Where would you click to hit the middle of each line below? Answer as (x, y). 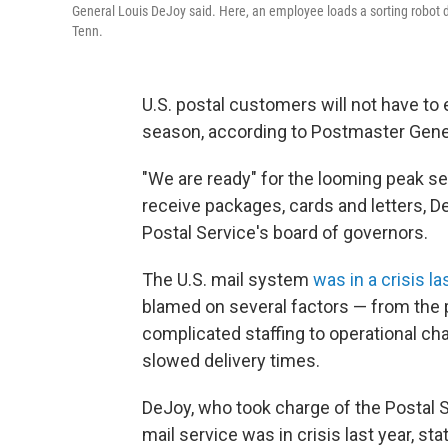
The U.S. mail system (227, 279)
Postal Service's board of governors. (285, 232)
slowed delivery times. (231, 360)
